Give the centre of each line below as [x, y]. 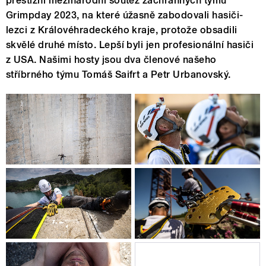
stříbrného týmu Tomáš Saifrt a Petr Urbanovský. [118, 75]
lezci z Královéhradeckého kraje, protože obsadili [122, 30]
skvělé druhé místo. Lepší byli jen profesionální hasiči [130, 45]
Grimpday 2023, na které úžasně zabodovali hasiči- [125, 15]
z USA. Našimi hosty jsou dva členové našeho [111, 60]
